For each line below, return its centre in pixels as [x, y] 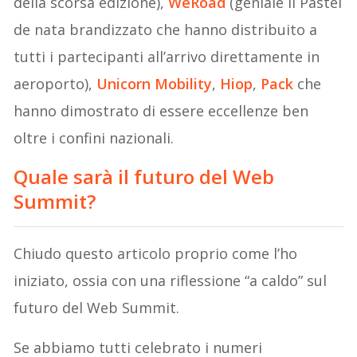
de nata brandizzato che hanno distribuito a [166, 30]
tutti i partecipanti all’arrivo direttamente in [167, 57]
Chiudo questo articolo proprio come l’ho [156, 254]
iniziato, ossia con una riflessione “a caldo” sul [171, 281]
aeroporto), [55, 84]
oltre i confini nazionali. [94, 138]
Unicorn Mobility [155, 84]
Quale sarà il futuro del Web [144, 177]
